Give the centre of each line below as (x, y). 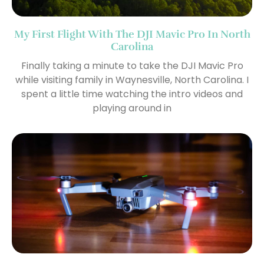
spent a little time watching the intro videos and (132, 94)
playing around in (132, 108)
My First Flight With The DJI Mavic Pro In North (132, 34)
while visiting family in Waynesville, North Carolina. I (132, 80)
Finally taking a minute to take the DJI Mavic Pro (132, 66)
